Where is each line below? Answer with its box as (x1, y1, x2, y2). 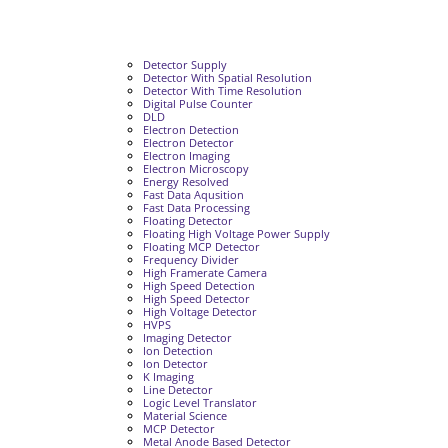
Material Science (142, 408, 227, 423)
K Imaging (142, 369, 194, 384)
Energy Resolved (142, 174, 229, 189)
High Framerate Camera (142, 265, 267, 280)
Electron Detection (142, 122, 239, 137)
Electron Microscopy (142, 161, 249, 176)
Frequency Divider (142, 252, 239, 267)
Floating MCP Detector (142, 239, 260, 254)
